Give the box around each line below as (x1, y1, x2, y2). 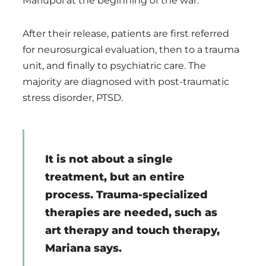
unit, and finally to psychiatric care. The (23, 60, 206, 72)
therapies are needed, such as (45, 206, 217, 220)
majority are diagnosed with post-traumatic (23, 76, 229, 88)
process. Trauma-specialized (45, 188, 208, 202)
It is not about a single (45, 153, 173, 166)
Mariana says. (45, 242, 122, 255)
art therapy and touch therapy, (45, 224, 220, 237)
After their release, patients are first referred (23, 28, 229, 40)
